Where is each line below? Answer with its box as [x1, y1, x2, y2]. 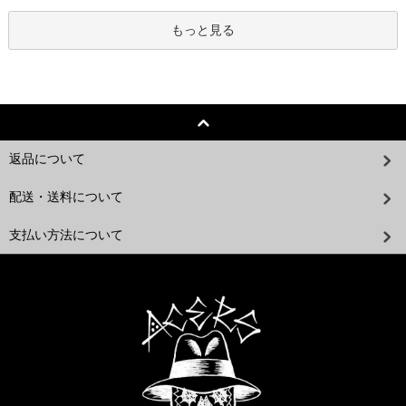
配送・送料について [9, 189, 123, 205]
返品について [9, 151, 85, 167]
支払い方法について [9, 227, 123, 243]
